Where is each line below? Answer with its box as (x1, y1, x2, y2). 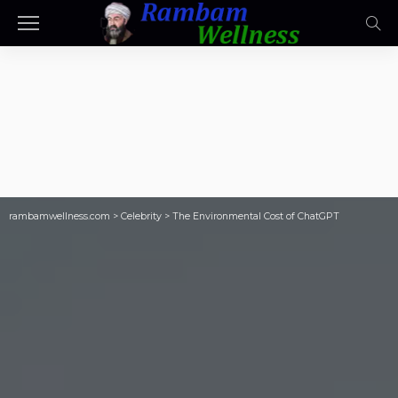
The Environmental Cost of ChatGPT (172, 211, 339, 222)
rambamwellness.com (9, 211, 110, 222)
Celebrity (121, 211, 162, 222)
